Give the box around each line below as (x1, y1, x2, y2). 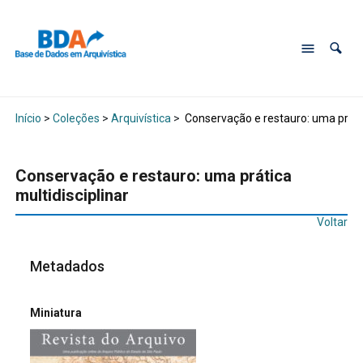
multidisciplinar (15, 186, 129, 206)
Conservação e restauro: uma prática (15, 166, 292, 186)
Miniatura (30, 305, 83, 319)
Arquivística (110, 112, 171, 126)
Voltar (317, 216, 348, 229)
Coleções (52, 112, 100, 126)
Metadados (30, 258, 105, 275)
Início (15, 112, 41, 126)
